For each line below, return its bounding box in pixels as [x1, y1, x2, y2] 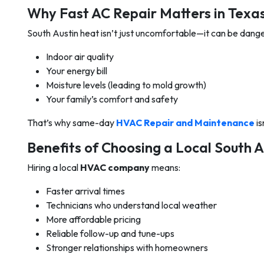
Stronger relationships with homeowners [46, 242, 208, 253]
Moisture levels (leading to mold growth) [46, 79, 206, 91]
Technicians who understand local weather [46, 199, 217, 211]
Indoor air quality [46, 51, 114, 62]
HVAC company [80, 161, 150, 173]
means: [150, 161, 180, 173]
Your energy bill [46, 65, 107, 77]
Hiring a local [27, 161, 80, 173]
